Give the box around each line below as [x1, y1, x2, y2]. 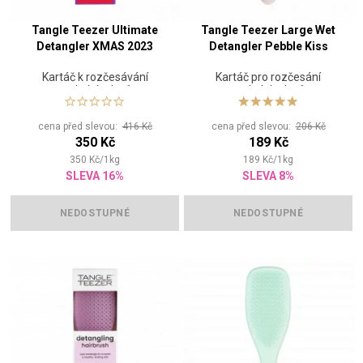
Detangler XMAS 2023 [36, 40, 153, 53]
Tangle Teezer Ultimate [32, 23, 158, 37]
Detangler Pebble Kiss [208, 40, 328, 53]
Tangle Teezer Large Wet [201, 23, 335, 37]
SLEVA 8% [242, 169, 294, 183]
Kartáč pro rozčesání [216, 70, 321, 84]
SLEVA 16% [66, 169, 124, 183]
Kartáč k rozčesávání [41, 70, 148, 84]
